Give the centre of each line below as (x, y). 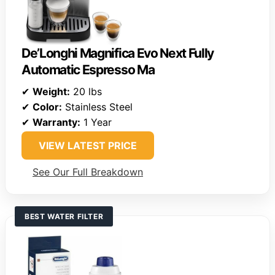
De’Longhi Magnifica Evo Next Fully (118, 53)
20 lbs (86, 91)
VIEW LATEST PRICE (88, 145)
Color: (47, 107)
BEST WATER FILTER (64, 216)
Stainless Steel (97, 107)
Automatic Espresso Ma (88, 69)
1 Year (96, 122)
